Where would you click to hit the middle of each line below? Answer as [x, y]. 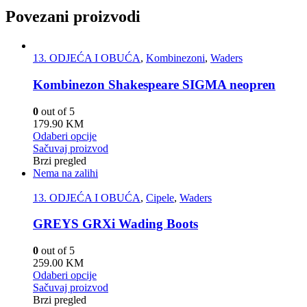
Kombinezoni [175, 58]
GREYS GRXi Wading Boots [115, 224]
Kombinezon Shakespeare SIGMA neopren [154, 84]
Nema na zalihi [65, 173]
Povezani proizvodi [73, 17]
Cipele [160, 197]
